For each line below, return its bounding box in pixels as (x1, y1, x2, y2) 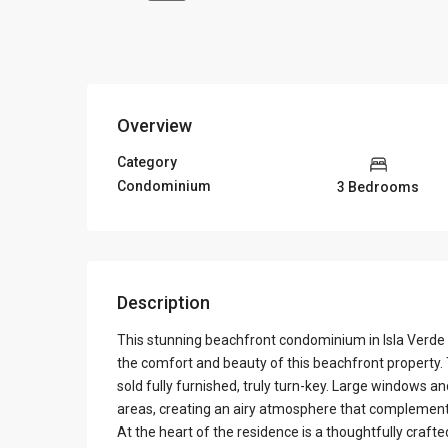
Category (117, 154, 177, 171)
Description (117, 291, 210, 313)
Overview (117, 115, 192, 136)
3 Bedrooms (337, 178, 419, 195)
